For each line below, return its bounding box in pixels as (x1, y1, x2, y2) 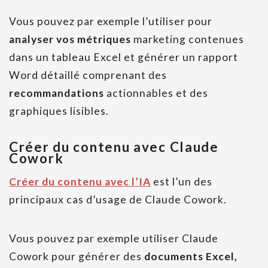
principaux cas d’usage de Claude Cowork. (9, 193, 227, 206)
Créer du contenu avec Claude (9, 139, 219, 156)
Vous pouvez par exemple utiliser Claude (9, 232, 218, 245)
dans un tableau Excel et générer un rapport (9, 51, 238, 64)
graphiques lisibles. (9, 105, 109, 118)
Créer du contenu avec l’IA (9, 175, 151, 188)
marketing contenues (131, 33, 244, 46)
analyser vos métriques (9, 33, 131, 46)
